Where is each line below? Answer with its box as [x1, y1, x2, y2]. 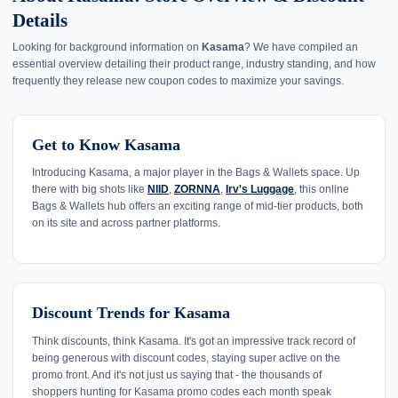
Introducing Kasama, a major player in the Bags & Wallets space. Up [32, 166, 360, 179]
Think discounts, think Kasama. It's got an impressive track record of [32, 334, 355, 347]
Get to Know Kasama [32, 135, 180, 154]
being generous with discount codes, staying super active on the [32, 351, 340, 364]
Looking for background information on [12, 40, 202, 53]
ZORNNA [174, 183, 220, 196]
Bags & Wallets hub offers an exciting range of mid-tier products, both [32, 200, 363, 213]
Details [12, 9, 68, 31]
